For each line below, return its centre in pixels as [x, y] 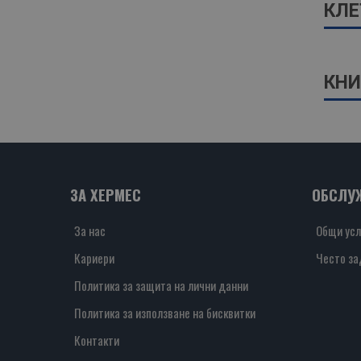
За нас [90, 230]
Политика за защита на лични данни [161, 285]
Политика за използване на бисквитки [165, 313]
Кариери [94, 258]
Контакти [97, 340]
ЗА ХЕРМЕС [106, 195]
